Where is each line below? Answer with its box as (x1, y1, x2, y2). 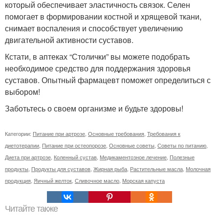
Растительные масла (130, 165, 183, 173)
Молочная (186, 165, 211, 173)
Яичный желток (34, 176, 72, 185)
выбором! (5, 86, 40, 98)
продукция (5, 176, 31, 185)
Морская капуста (122, 176, 165, 185)
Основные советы (109, 141, 154, 150)
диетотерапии (5, 141, 39, 150)
